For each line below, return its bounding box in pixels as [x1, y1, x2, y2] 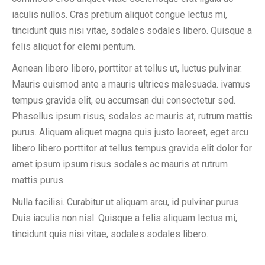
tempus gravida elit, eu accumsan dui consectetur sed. [12, 95, 235, 106]
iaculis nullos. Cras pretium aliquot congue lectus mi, [12, 9, 227, 20]
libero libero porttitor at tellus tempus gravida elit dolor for [12, 143, 252, 154]
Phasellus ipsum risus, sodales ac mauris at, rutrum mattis [12, 111, 253, 122]
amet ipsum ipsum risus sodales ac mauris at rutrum [12, 159, 228, 170]
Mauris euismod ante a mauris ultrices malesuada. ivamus [12, 79, 250, 90]
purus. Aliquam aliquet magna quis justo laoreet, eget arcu [12, 127, 248, 138]
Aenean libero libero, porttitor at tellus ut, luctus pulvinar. [12, 63, 242, 74]
